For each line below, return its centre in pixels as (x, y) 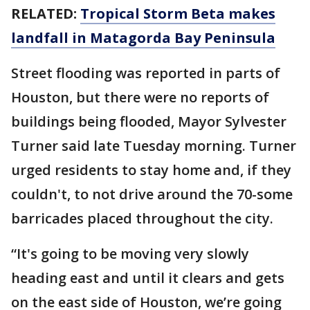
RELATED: (46, 14)
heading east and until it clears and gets (148, 278)
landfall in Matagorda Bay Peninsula (143, 38)
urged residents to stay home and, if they (151, 170)
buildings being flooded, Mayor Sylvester (149, 122)
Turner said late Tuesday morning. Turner (154, 146)
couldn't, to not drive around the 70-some (152, 194)
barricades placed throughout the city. (142, 219)
